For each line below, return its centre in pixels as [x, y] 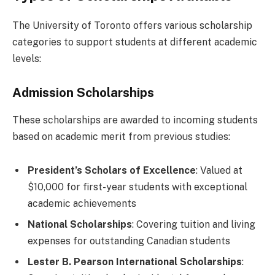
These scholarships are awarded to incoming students [135, 120]
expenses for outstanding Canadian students [129, 241]
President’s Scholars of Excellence [112, 171]
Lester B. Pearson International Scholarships [135, 262]
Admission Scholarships [83, 93]
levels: [27, 58]
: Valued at [219, 171]
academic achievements [82, 204]
